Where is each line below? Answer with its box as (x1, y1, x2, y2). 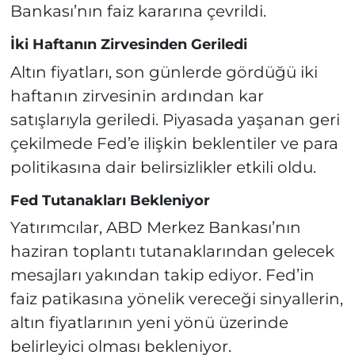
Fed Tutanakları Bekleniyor (10, 191, 210, 209)
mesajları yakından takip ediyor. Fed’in (10, 265, 315, 285)
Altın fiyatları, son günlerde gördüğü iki (10, 62, 318, 82)
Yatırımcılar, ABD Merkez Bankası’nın (10, 218, 301, 238)
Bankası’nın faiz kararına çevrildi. (10, 2, 266, 21)
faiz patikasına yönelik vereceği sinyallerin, (10, 289, 343, 309)
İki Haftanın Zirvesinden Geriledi (10, 36, 247, 54)
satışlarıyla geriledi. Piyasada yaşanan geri (10, 109, 340, 129)
